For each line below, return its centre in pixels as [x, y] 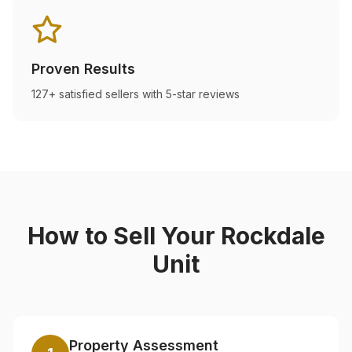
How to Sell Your [124, 236]
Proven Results [83, 69]
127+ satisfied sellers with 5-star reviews [136, 94]
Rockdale [273, 236]
